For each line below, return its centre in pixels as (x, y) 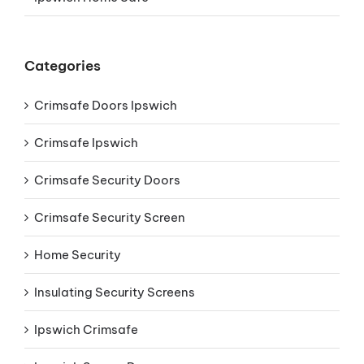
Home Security (78, 255)
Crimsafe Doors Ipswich (106, 106)
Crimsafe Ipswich (86, 143)
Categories (63, 66)
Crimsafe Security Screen (110, 218)
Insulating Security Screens (115, 292)
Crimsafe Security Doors (107, 180)
